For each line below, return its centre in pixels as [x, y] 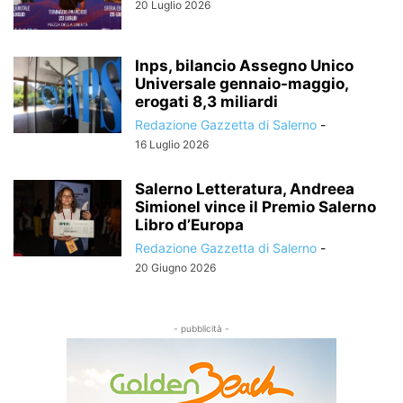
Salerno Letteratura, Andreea [245, 188]
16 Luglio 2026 [172, 144]
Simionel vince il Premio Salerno [255, 206]
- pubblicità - [201, 328]
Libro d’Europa [189, 224]
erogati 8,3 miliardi [206, 101]
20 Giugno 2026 [175, 267]
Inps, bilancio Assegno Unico [244, 65]
